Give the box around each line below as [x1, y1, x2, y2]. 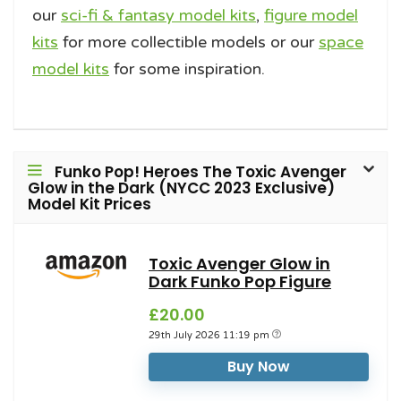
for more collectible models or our [58, 31, 319, 52]
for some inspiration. [109, 58, 265, 79]
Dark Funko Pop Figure [149, 269, 331, 293]
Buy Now [227, 355, 290, 377]
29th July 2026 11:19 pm [149, 328, 272, 341]
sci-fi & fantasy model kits [61, 4, 256, 25]
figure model [264, 4, 358, 25]
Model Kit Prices [28, 192, 151, 215]
